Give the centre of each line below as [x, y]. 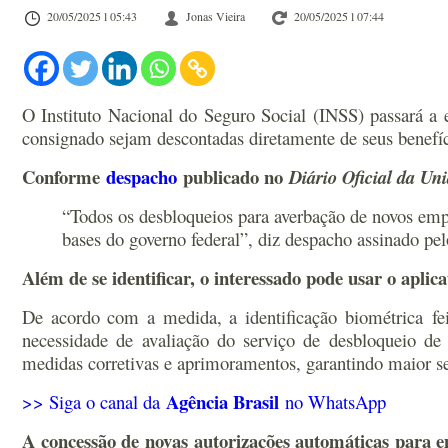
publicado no [230, 176]
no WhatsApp [332, 401]
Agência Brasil [222, 401]
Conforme [64, 176]
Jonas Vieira [215, 16]
